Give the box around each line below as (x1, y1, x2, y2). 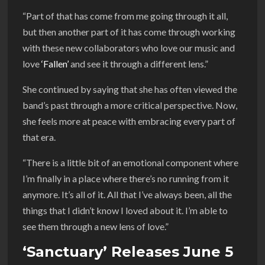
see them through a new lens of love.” (22, 220, 169, 232)
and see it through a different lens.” (69, 57, 208, 69)
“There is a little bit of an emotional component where (22, 156, 238, 168)
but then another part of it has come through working (22, 25, 235, 37)
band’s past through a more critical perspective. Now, (22, 99, 237, 111)
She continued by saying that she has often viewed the (22, 83, 237, 95)
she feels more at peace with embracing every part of (22, 115, 235, 127)
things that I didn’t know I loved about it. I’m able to (22, 204, 228, 216)
